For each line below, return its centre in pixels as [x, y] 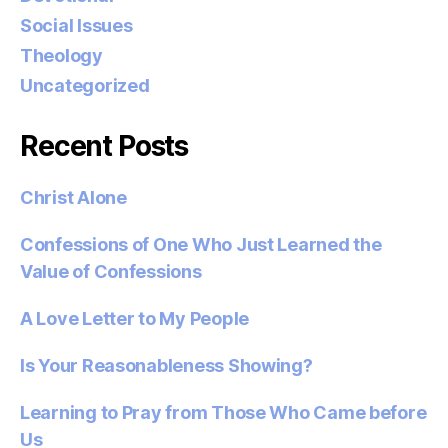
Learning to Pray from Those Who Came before [223, 412]
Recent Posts [104, 145]
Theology [61, 55]
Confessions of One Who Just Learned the [201, 244]
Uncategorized [85, 85]
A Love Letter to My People [134, 318]
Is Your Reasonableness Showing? [166, 365]
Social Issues [76, 25]
